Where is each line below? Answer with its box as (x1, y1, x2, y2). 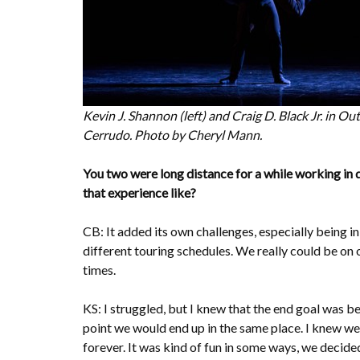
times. (83, 261, 116, 277)
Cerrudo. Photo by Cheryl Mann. (83, 126, 264, 142)
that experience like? (83, 184, 196, 200)
